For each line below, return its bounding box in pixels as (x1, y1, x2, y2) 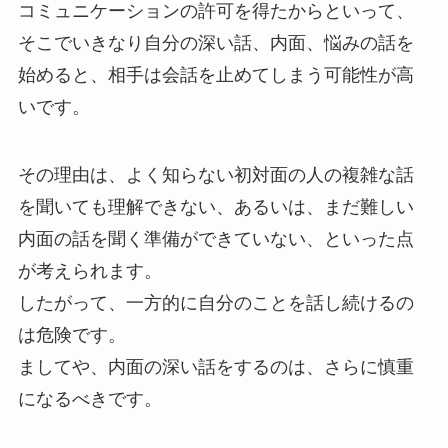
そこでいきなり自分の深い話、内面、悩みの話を (17, 32, 414, 53)
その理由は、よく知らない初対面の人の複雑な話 (17, 164, 414, 185)
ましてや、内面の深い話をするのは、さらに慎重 (17, 356, 414, 377)
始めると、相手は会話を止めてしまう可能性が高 (17, 64, 414, 85)
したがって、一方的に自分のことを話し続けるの (17, 292, 414, 313)
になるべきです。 (17, 388, 162, 409)
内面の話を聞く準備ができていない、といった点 (17, 228, 414, 249)
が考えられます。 (17, 260, 162, 281)
